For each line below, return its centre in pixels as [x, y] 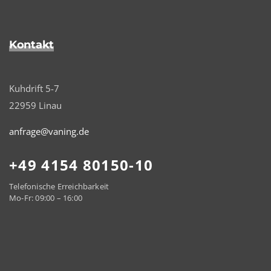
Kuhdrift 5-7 [34, 89]
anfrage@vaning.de [49, 132]
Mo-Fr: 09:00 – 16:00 [46, 198]
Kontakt [32, 45]
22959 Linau [35, 106]
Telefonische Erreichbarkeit [59, 187]
